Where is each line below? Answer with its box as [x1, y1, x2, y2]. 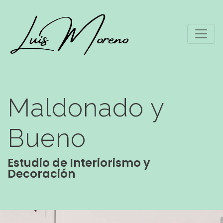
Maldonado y [7, 93, 164, 122]
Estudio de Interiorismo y [7, 155, 150, 171]
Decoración [7, 166, 75, 182]
